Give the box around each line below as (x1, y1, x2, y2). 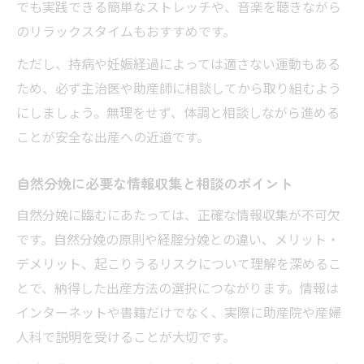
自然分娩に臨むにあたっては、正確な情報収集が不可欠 (16, 204, 340, 224)
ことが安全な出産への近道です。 (16, 126, 210, 146)
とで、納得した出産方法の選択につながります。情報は (16, 277, 339, 297)
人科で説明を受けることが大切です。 (16, 326, 236, 346)
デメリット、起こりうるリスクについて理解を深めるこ (16, 253, 341, 273)
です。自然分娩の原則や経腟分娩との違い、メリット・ (16, 228, 340, 249)
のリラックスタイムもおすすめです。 (16, 20, 236, 41)
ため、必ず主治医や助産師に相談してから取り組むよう (16, 77, 341, 97)
